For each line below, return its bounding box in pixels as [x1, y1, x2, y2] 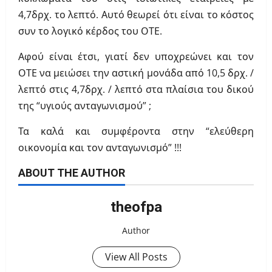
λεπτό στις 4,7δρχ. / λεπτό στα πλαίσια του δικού [18, 83, 254, 97]
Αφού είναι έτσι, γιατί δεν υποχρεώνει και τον [18, 50, 254, 64]
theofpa [110, 199, 162, 216]
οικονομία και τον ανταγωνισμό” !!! [18, 141, 182, 155]
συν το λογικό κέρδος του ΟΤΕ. [18, 24, 162, 38]
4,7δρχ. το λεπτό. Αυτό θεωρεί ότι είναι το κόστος [18, 8, 254, 22]
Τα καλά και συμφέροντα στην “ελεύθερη [18, 124, 254, 138]
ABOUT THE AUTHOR [18, 166, 125, 180]
